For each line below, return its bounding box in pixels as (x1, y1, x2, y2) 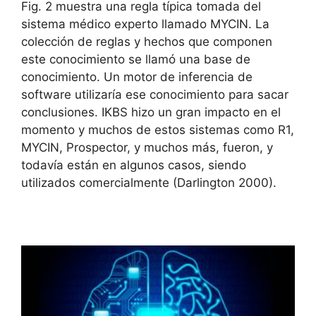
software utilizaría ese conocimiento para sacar (21, 87, 288, 102)
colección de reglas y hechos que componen (21, 35, 272, 49)
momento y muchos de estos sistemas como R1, (21, 123, 294, 137)
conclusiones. (21, 105, 98, 119)
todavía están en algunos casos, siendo (21, 158, 246, 172)
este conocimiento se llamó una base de (21, 52, 250, 66)
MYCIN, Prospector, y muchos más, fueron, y (21, 140, 273, 154)
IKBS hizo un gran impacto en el (102, 105, 281, 119)
